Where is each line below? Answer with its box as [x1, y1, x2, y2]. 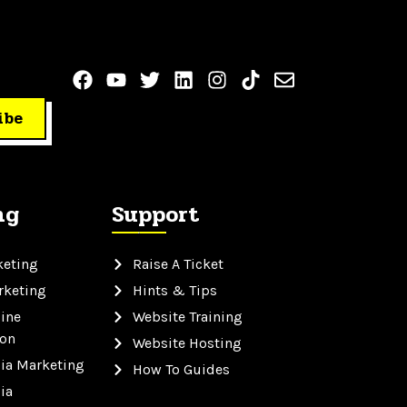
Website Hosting [132, 334, 242, 352]
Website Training [132, 308, 243, 326]
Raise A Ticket [132, 255, 223, 273]
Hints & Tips [132, 282, 217, 300]
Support [112, 198, 200, 233]
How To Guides [132, 361, 230, 379]
